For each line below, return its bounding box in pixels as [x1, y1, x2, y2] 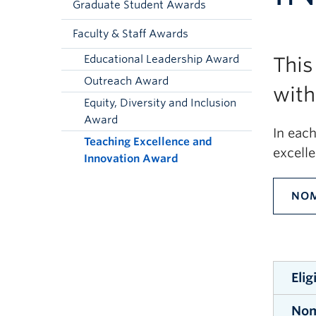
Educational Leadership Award [84, 53, 239, 66]
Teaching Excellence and [84, 135, 212, 148]
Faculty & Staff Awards [73, 28, 188, 40]
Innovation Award [84, 152, 178, 165]
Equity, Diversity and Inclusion [84, 97, 236, 109]
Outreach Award [84, 75, 169, 87]
